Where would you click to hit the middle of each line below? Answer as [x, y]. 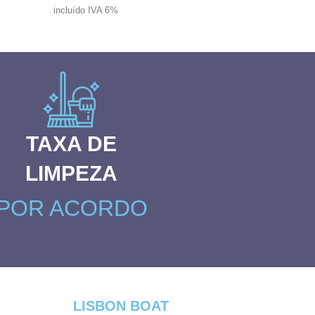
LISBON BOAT [121, 306]
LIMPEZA [71, 173]
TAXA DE [71, 144]
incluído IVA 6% [86, 10]
